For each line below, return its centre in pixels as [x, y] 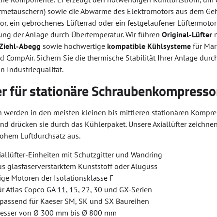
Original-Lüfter [187, 34]
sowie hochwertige [74, 46]
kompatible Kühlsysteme [149, 46]
